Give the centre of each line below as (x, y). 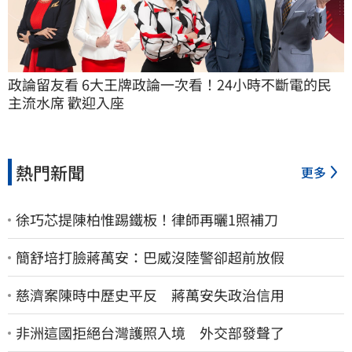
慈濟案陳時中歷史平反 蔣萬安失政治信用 (150, 295)
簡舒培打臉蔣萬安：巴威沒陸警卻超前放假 (150, 257)
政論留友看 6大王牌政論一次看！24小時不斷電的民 (170, 84)
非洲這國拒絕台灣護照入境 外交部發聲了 (150, 333)
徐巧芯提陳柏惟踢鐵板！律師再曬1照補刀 (147, 220)
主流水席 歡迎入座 (66, 103)
